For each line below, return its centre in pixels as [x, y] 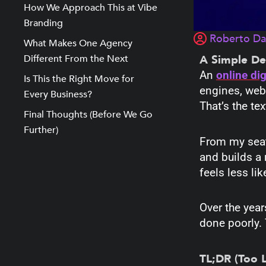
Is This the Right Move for [79, 79]
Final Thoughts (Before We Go [88, 115]
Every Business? [58, 94]
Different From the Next [76, 59]
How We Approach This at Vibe [91, 8]
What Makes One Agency [78, 43]
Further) [41, 130]
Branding [43, 23]
